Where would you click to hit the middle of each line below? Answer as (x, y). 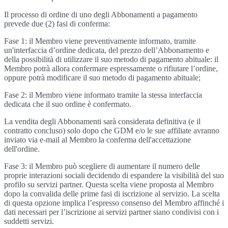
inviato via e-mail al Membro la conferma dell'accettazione (97, 140)
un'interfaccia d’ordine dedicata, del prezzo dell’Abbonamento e (107, 50)
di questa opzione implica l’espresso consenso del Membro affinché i (114, 203)
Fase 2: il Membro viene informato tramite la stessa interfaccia (103, 95)
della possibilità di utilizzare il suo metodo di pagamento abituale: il (111, 59)
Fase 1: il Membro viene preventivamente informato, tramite (100, 41)
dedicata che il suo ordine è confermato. (68, 104)
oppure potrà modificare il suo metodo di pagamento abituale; (102, 78)
